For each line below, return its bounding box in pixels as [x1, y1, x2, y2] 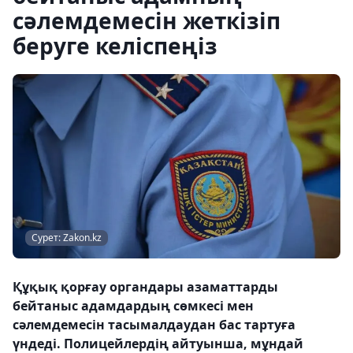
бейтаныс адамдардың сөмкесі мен [13, 297, 254, 314]
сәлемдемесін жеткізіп [13, 6, 281, 35]
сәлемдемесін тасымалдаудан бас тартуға [13, 316, 295, 333]
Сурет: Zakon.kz [32, 231, 102, 244]
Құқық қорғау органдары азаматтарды [13, 278, 278, 295]
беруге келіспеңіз [13, 31, 217, 61]
